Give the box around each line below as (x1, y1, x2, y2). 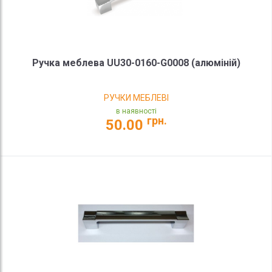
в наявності (115, 107, 157, 116)
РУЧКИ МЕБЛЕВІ (103, 93, 169, 103)
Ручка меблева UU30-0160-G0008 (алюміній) (32, 57, 240, 69)
